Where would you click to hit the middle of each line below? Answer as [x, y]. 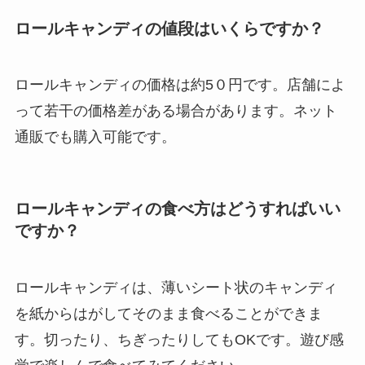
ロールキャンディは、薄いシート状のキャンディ [176, 287]
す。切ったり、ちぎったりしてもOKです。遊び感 [179, 339]
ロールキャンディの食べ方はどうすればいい [177, 209]
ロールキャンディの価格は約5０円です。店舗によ [180, 85]
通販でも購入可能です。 [95, 137]
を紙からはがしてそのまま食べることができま [168, 313]
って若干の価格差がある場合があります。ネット [176, 111]
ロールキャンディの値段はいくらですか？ [169, 28]
